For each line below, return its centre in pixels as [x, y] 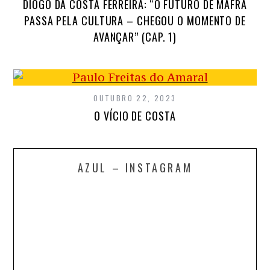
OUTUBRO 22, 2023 [135, 98]
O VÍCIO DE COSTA [135, 115]
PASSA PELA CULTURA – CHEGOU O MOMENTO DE [135, 20]
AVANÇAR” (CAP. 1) [135, 36]
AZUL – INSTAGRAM [135, 167]
